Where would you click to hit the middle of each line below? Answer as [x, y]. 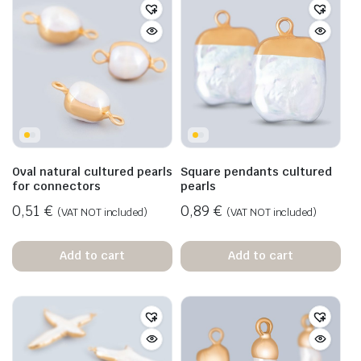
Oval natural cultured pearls [92, 171]
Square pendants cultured [256, 171]
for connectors [56, 186]
